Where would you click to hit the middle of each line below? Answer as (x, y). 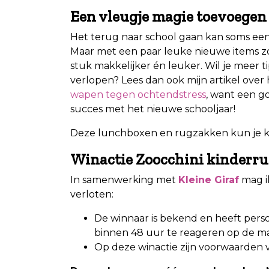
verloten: (92, 194)
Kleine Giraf (209, 180)
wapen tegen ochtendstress (138, 94)
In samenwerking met (124, 180)
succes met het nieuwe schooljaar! (153, 109)
